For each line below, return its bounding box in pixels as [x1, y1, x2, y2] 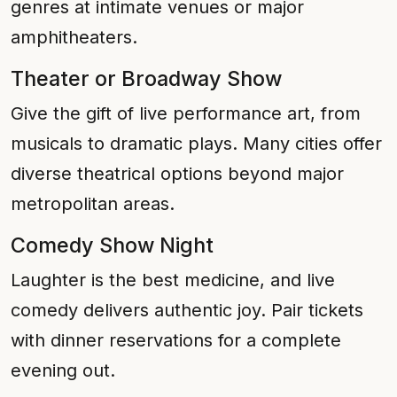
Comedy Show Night [11, 232, 214, 258]
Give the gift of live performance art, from [11, 103, 361, 124]
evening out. [11, 360, 115, 381]
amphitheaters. [11, 27, 137, 48]
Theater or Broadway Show [11, 66, 282, 91]
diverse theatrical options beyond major [11, 163, 344, 184]
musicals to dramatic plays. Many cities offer [11, 133, 382, 154]
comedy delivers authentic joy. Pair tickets [11, 300, 363, 321]
